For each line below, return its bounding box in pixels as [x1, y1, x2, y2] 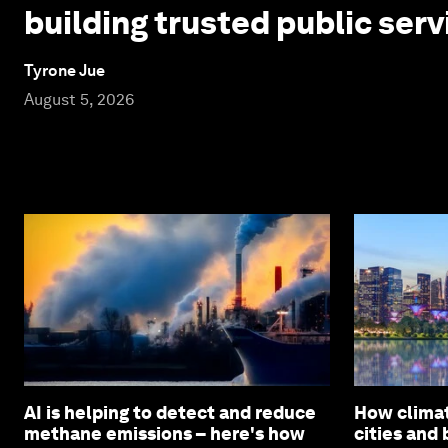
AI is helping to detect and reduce [24, 401, 316, 423]
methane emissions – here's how [24, 422, 305, 444]
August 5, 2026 [24, 89, 134, 109]
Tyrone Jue [24, 60, 105, 80]
